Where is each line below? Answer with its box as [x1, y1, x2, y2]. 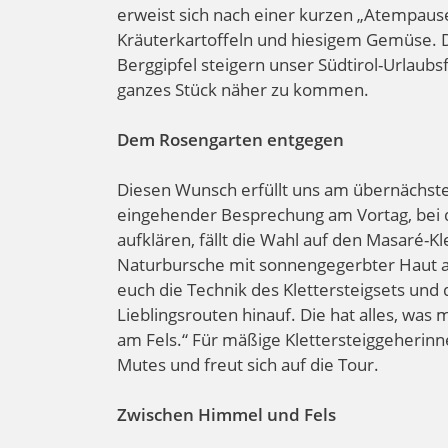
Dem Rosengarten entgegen [117, 127, 344, 151]
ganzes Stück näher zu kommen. [117, 77, 369, 101]
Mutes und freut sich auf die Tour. [117, 352, 379, 376]
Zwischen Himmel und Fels [117, 402, 336, 426]
